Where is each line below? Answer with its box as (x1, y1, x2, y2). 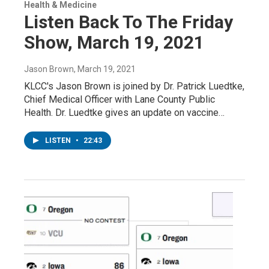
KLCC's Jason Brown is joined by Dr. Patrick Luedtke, (24, 80, 244, 92)
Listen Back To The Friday (24, 11, 233, 32)
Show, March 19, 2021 (24, 31, 204, 53)
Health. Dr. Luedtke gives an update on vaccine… (24, 106, 225, 118)
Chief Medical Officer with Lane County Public (24, 93, 215, 105)
